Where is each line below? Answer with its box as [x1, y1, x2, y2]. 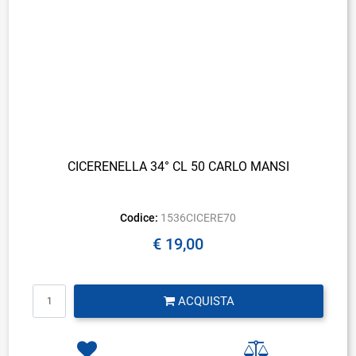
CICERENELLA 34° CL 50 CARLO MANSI [67, 158, 289, 174]
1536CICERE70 [160, 211, 236, 224]
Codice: [120, 211, 159, 224]
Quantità [155, 284, 199, 298]
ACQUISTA [177, 293, 234, 308]
